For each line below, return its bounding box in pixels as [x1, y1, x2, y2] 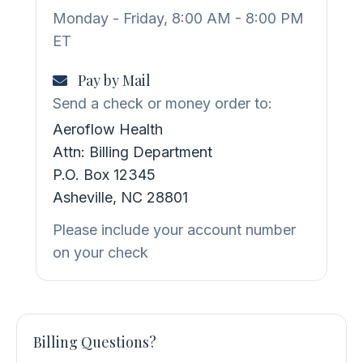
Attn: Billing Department [53, 143, 212, 161]
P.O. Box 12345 [53, 166, 156, 184]
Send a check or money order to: [53, 95, 272, 113]
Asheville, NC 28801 [53, 189, 188, 207]
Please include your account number [53, 221, 296, 239]
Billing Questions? [33, 332, 156, 352]
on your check [53, 244, 148, 262]
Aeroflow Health [53, 121, 163, 139]
